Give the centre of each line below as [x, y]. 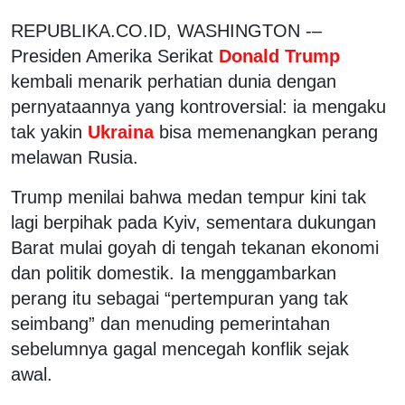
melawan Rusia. [75, 157]
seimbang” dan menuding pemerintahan [170, 323]
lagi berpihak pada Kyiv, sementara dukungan [193, 222]
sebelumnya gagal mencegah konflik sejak [180, 348]
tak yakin [47, 132]
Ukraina [121, 132]
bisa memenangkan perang [268, 132]
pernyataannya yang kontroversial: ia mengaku [198, 106]
